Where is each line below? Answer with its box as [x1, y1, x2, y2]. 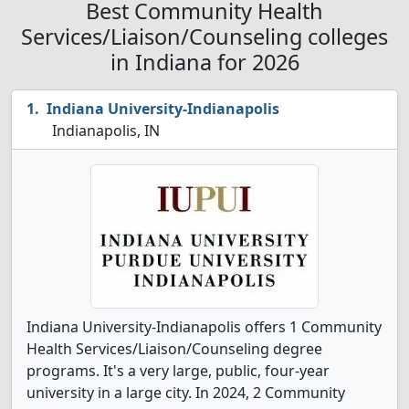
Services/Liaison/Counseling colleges [21, 22, 388, 51]
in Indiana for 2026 [110, 47, 299, 77]
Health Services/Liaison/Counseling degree [26, 339, 322, 359]
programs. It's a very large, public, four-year [26, 361, 330, 381]
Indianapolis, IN [48, 121, 160, 141]
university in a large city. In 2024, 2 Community [26, 383, 345, 403]
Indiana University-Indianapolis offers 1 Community [26, 317, 382, 337]
